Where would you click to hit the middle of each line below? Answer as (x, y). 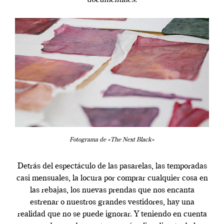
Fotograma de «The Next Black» (112, 140)
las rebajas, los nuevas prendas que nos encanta (112, 191)
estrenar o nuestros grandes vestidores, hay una (112, 203)
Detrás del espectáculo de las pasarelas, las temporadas (112, 167)
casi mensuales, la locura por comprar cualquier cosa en (112, 179)
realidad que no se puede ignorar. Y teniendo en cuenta (112, 215)
